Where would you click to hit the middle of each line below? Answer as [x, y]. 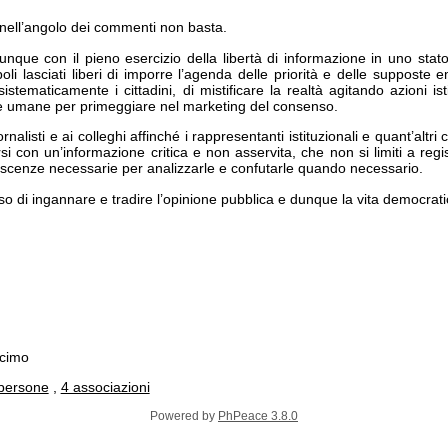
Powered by [184, 415]
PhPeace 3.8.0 [258, 415]
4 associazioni [105, 387]
